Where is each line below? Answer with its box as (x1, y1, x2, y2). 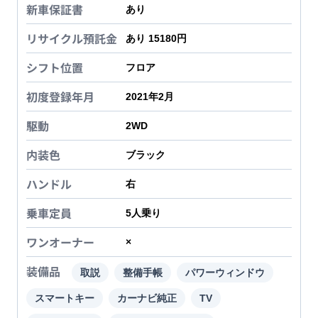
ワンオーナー (26, 234, 94, 251)
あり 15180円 (126, 33, 187, 45)
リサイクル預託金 (26, 30, 117, 48)
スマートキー (35, 292, 94, 305)
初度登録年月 (26, 88, 94, 106)
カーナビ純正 (117, 292, 177, 305)
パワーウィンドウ (185, 267, 265, 279)
